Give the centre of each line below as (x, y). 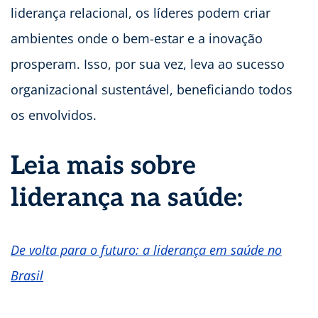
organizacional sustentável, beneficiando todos (152, 90)
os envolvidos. (54, 115)
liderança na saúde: (127, 198)
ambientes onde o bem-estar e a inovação (137, 39)
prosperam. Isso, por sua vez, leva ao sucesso (148, 64)
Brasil (27, 276)
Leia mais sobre (103, 166)
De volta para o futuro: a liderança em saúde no (146, 250)
